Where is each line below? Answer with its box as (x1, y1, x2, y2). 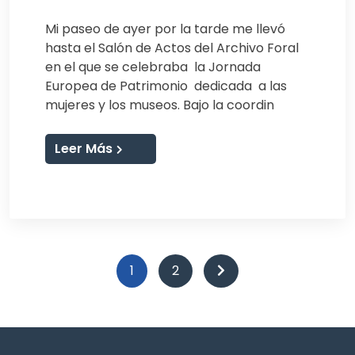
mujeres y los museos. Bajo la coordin (45, 95, 274, 114)
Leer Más (55, 139, 113, 158)
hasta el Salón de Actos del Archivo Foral (45, 38, 299, 57)
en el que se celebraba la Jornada (45, 57, 261, 76)
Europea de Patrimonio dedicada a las (45, 76, 287, 95)
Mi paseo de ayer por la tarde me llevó (45, 19, 285, 38)
